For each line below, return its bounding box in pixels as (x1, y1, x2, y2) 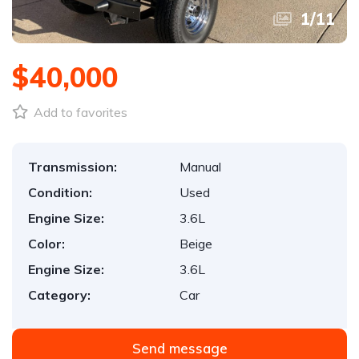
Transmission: (28, 159, 117, 175)
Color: (28, 236, 65, 252)
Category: (28, 287, 91, 303)
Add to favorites (30, 104, 127, 120)
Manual (179, 159, 221, 175)
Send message (131, 340, 228, 357)
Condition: (28, 184, 92, 200)
